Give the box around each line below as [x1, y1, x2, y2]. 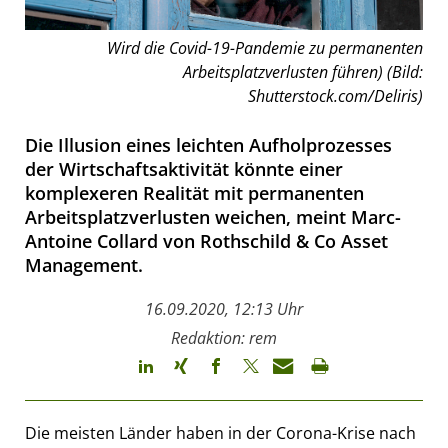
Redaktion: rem [171, 326, 277, 349]
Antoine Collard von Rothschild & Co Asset [25, 228, 388, 253]
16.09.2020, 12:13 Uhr [145, 297, 303, 320]
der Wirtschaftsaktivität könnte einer [25, 156, 343, 181]
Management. [25, 252, 143, 277]
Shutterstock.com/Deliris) [248, 84, 423, 107]
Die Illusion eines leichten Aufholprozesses [25, 132, 392, 157]
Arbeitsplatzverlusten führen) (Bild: [183, 60, 423, 83]
